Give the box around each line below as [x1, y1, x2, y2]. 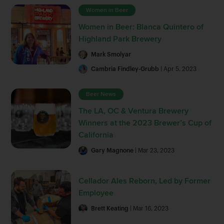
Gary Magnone [91, 147, 134, 153]
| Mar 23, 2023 [133, 147, 175, 153]
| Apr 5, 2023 [159, 65, 197, 72]
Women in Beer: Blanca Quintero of [78, 21, 204, 32]
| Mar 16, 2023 [128, 205, 169, 211]
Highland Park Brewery [78, 33, 162, 44]
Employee [78, 187, 114, 198]
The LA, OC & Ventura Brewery [78, 105, 189, 116]
